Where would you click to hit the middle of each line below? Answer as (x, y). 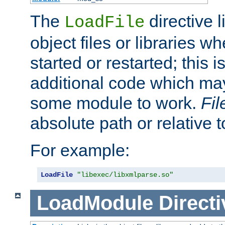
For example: (80, 150)
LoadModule (95, 203)
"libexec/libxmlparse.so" (125, 175)
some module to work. (116, 103)
